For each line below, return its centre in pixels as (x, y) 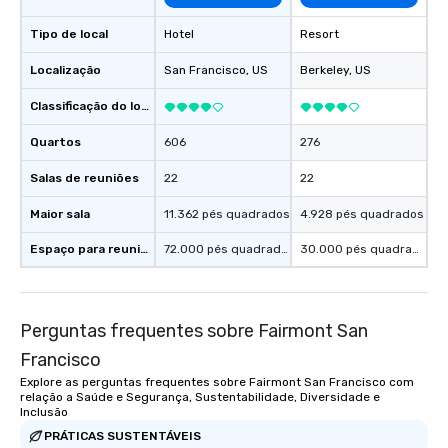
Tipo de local (69, 34)
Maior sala (60, 214)
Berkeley (324, 70)
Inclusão (44, 412)
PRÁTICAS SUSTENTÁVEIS (122, 435)
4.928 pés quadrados (362, 214)
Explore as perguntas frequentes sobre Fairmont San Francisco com (217, 382)
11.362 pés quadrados (227, 214)
